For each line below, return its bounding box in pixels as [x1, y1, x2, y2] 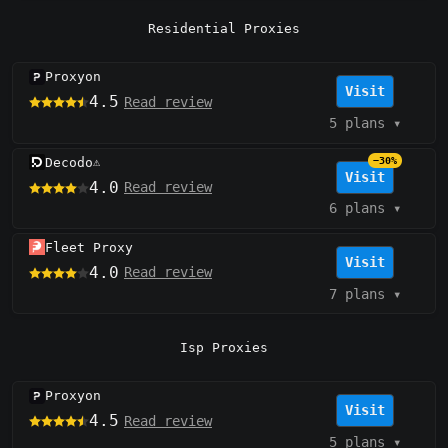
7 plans [328, 285, 385, 302]
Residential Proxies [148, 21, 300, 37]
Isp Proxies [180, 340, 268, 356]
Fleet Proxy [45, 239, 133, 255]
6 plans [328, 200, 385, 217]
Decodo [45, 154, 93, 170]
